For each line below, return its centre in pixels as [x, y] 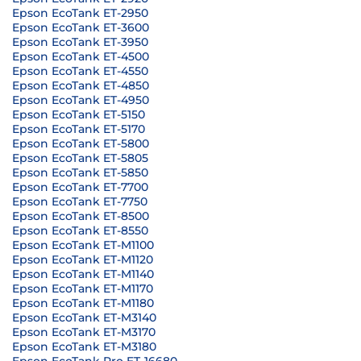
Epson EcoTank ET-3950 [80, 42]
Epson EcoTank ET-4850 [81, 85]
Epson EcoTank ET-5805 [80, 158]
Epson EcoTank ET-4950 [81, 100]
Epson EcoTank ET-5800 [81, 143]
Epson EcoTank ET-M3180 [84, 346]
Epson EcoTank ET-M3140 [84, 317]
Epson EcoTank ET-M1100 [83, 245]
